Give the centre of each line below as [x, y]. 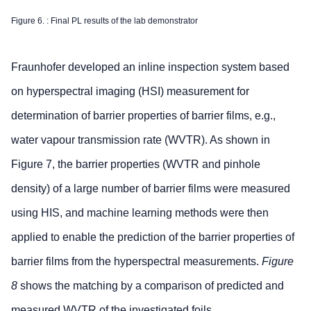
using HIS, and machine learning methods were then [140, 213]
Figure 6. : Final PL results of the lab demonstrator [104, 21]
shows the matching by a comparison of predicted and [151, 286]
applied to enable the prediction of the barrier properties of [153, 237]
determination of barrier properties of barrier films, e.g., [143, 116]
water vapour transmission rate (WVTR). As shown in [141, 140]
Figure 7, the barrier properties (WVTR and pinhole [136, 165]
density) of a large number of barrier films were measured [151, 189]
